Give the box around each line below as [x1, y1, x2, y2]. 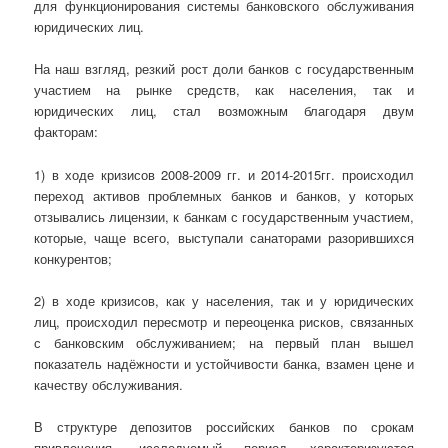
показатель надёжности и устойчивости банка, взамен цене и [34, 353, 414, 373]
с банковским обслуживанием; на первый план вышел [34, 332, 414, 352]
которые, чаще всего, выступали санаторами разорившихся [34, 227, 414, 247]
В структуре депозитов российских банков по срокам [34, 416, 414, 436]
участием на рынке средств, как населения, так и [34, 80, 414, 100]
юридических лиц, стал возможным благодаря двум [34, 101, 414, 121]
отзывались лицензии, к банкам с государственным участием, [34, 206, 414, 226]
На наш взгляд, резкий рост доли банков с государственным [34, 59, 414, 79]
